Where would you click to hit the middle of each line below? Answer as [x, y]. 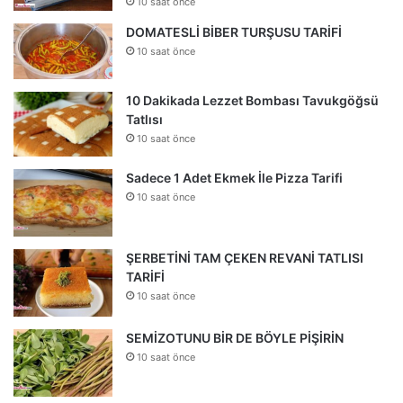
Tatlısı [144, 119]
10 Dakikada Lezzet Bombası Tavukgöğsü [252, 100]
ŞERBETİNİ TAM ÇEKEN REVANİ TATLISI [245, 257]
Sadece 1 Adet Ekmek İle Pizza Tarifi [234, 177]
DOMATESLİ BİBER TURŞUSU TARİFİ [234, 31]
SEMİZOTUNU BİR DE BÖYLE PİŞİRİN [235, 337]
